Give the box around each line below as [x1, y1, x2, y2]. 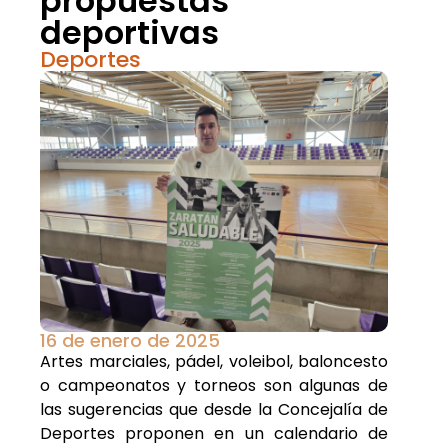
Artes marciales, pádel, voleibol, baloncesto [40, 350, 388, 374]
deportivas [40, 10, 219, 56]
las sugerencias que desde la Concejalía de [40, 398, 388, 422]
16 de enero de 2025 [40, 328, 220, 354]
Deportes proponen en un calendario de [40, 422, 388, 446]
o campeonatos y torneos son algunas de [40, 374, 388, 398]
